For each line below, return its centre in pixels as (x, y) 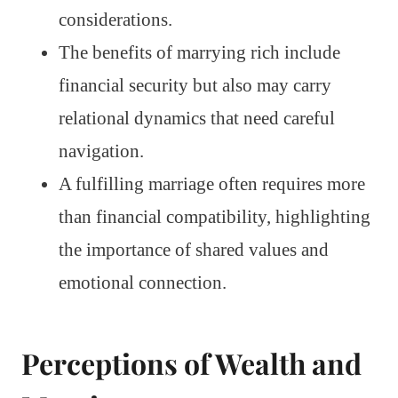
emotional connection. (143, 282)
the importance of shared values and (194, 249)
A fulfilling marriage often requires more (212, 183)
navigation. (101, 151)
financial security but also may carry (195, 85)
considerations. (115, 19)
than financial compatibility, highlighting (215, 216)
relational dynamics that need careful (197, 118)
